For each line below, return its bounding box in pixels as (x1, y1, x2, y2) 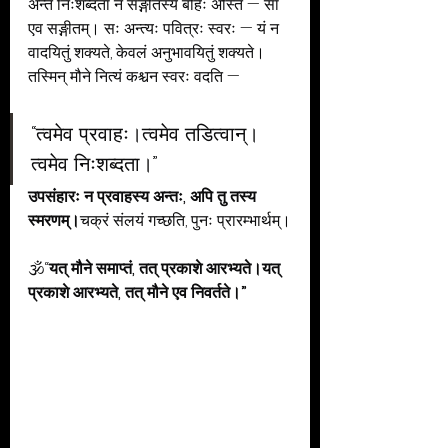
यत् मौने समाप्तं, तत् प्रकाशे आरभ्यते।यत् (49, 257, 284, 280)
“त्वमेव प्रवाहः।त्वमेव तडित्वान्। (31, 120, 259, 148)
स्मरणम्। (28, 209, 80, 232)
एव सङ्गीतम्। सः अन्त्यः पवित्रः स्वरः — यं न (28, 17, 283, 40)
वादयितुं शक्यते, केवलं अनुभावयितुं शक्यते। (28, 41, 265, 64)
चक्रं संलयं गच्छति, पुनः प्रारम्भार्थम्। (80, 209, 291, 232)
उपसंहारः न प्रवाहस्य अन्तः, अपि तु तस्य (28, 185, 260, 208)
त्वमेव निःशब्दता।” (31, 150, 158, 178)
